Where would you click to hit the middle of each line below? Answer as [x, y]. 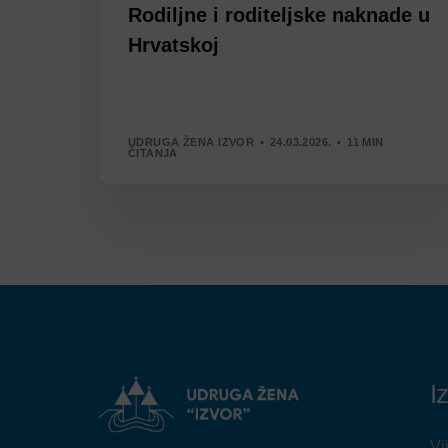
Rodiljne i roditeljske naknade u [278, 15]
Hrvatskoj [173, 45]
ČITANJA [152, 152]
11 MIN [365, 141]
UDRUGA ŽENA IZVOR [191, 141]
